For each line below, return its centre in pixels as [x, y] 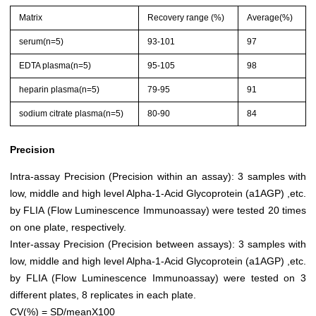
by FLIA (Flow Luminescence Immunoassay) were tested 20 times [158, 211]
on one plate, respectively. [68, 227]
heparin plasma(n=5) [60, 90]
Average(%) [270, 18]
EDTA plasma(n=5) [55, 66]
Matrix [31, 18]
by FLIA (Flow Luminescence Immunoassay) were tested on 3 [158, 278]
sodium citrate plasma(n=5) [72, 114]
